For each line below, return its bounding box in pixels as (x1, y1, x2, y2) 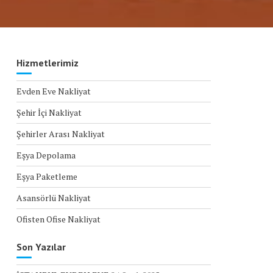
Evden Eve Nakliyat (16, 85, 91, 97)
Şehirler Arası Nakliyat (16, 128, 105, 140)
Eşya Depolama (16, 149, 76, 161)
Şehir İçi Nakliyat (16, 107, 82, 118)
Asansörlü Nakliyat (16, 192, 91, 204)
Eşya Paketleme (16, 171, 77, 182)
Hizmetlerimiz (16, 57, 79, 69)
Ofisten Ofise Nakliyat (16, 213, 101, 225)
